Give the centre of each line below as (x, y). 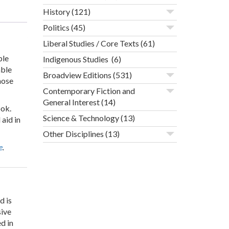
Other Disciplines (73, 134)
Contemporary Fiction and (89, 91)
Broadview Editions (77, 75)
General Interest (71, 102)
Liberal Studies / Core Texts (91, 43)
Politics (56, 28)
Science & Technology (81, 118)
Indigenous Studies (76, 59)
